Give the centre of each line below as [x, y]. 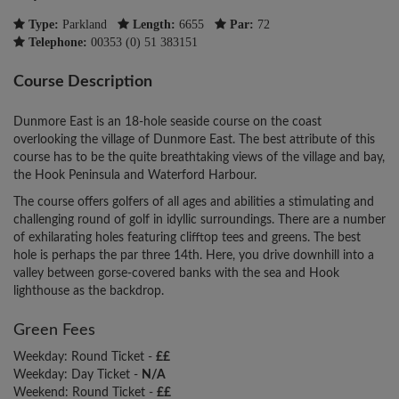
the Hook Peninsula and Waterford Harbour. [135, 176]
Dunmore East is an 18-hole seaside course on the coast [167, 122]
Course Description [83, 82]
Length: [154, 24]
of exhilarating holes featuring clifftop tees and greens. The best [187, 238]
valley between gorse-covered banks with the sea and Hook [176, 274]
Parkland [85, 24]
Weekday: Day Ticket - [77, 375]
